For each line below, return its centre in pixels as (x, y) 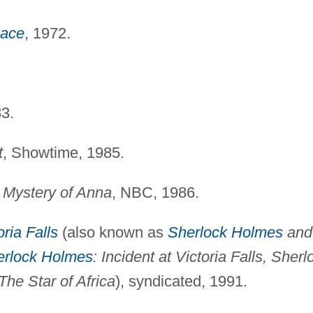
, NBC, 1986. (155, 192)
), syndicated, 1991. (181, 281)
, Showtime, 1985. (63, 152)
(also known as (112, 232)
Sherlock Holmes (225, 232)
